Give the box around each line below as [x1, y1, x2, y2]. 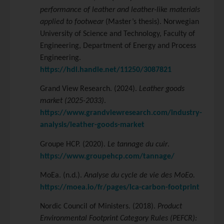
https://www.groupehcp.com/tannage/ [40, 152, 174, 160]
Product [157, 202, 182, 211]
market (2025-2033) [40, 97, 104, 105]
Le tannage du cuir [107, 140, 167, 148]
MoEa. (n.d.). [40, 171, 84, 179]
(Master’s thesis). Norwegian [103, 17, 199, 26]
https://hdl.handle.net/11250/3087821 [40, 65, 171, 74]
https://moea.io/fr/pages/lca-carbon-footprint [40, 183, 199, 191]
